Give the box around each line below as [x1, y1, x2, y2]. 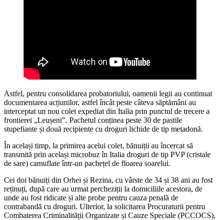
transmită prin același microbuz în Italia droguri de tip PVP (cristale [4, 150, 211, 159]
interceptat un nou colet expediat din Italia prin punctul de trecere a [4, 107, 210, 116]
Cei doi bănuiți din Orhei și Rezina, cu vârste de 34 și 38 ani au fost [4, 176, 213, 185]
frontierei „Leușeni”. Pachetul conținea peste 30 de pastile [4, 116, 182, 125]
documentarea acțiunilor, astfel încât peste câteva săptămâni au [4, 98, 196, 107]
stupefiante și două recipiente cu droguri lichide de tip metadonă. [4, 125, 205, 134]
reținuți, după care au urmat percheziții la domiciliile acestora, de [4, 185, 202, 193]
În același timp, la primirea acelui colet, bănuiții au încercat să [4, 141, 193, 150]
